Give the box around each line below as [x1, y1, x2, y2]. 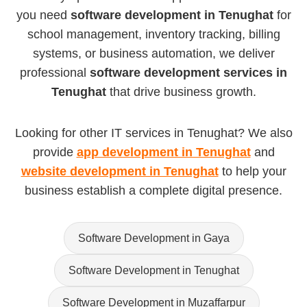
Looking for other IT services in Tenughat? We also [14, 126, 293, 140]
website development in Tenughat [21, 164, 219, 178]
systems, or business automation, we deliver [32, 47, 275, 60]
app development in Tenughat [76, 145, 251, 159]
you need [16, 8, 71, 22]
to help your [218, 164, 286, 178]
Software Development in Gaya [77, 232, 230, 244]
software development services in [90, 66, 287, 79]
